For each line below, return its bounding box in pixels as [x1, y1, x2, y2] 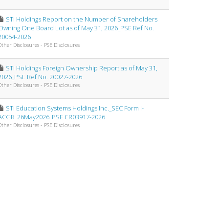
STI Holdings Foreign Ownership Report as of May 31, [6, 64, 157, 72]
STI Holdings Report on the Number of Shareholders [6, 15, 157, 23]
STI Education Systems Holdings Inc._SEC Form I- [6, 104, 144, 112]
